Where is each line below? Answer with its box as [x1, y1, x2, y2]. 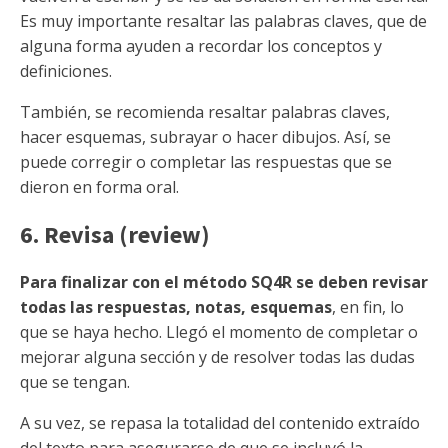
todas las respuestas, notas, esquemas [20, 296, 332, 318]
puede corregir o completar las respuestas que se [20, 151, 392, 173]
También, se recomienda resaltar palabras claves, [20, 101, 390, 123]
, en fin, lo [332, 296, 404, 318]
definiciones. [20, 60, 112, 82]
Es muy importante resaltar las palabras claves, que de [20, 10, 427, 32]
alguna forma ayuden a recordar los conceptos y [20, 35, 382, 57]
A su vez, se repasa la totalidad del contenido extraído [20, 412, 420, 434]
